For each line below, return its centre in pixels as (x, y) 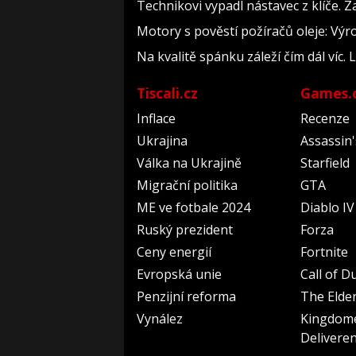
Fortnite (325, 252)
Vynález (160, 319)
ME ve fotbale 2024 (193, 207)
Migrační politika (187, 185)
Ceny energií (174, 252)
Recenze (325, 118)
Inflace (156, 118)
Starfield (325, 163)
